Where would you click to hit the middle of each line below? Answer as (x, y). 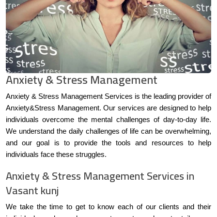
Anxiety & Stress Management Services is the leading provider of (108, 96)
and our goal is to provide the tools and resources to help (108, 143)
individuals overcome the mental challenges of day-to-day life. (108, 119)
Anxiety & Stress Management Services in (100, 176)
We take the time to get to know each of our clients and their (108, 207)
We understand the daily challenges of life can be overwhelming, (108, 131)
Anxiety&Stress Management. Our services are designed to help (108, 108)
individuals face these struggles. (56, 154)
